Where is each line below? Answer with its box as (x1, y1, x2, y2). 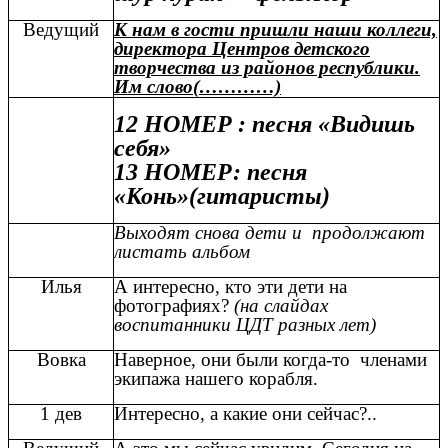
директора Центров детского (114, 37, 370, 59)
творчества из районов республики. (114, 56, 420, 78)
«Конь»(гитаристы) (114, 183, 330, 210)
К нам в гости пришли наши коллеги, (114, 18, 437, 40)
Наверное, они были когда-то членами (114, 348, 427, 370)
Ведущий (23, 18, 99, 40)
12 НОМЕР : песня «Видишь (114, 111, 415, 138)
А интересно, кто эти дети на (114, 275, 347, 297)
